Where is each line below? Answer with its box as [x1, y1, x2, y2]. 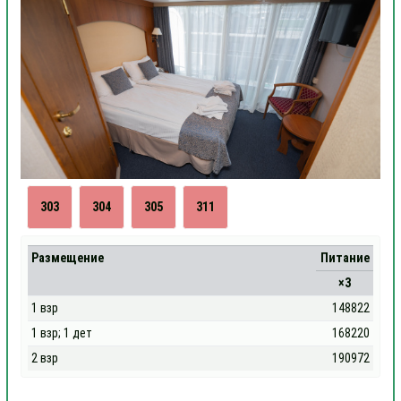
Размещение [31, 251, 105, 265]
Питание [320, 251, 370, 265]
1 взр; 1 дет [31, 326, 93, 340]
